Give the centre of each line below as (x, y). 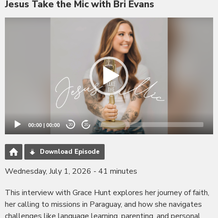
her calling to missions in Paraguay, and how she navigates (103, 205)
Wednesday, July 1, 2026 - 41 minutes (71, 172)
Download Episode (70, 152)
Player (16, 34)
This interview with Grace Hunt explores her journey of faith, (107, 193)
